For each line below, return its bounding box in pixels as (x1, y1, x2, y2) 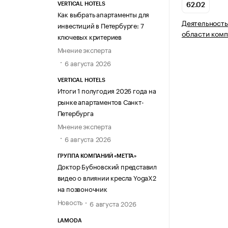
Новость (57, 196, 83, 207)
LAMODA (57, 218, 82, 224)
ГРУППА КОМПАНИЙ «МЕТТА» (57, 153, 136, 159)
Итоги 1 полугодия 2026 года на (57, 84, 156, 95)
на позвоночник (57, 183, 107, 193)
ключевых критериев (57, 31, 122, 42)
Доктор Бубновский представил (57, 160, 157, 171)
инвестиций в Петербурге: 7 (57, 20, 144, 31)
